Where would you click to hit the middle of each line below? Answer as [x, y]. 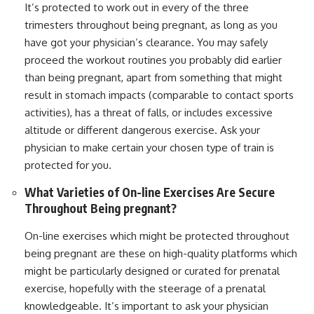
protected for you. [68, 165]
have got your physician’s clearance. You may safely [146, 42]
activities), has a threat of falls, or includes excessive [149, 112]
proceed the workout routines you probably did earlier [153, 60]
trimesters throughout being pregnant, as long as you [151, 25]
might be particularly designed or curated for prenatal [152, 271]
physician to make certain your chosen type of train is [149, 147]
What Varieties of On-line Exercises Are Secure [150, 192]
